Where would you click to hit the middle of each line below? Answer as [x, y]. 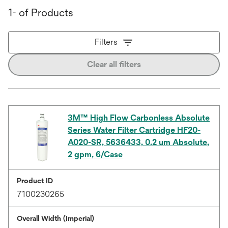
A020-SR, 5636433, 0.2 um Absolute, [138, 142]
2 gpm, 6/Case [95, 154]
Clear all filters [114, 64]
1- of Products [41, 12]
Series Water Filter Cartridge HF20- [134, 130]
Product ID [35, 181]
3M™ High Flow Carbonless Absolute [139, 118]
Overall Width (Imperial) [55, 218]
